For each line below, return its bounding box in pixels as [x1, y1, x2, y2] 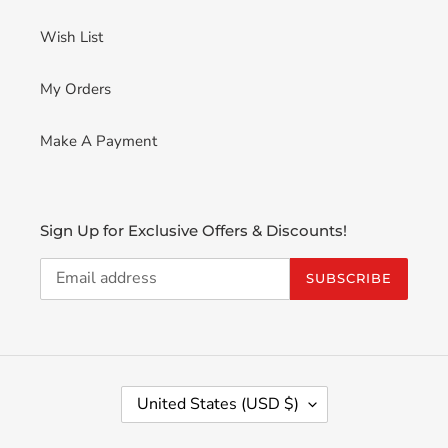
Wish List [40, 27, 103, 48]
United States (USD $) [136, 392, 299, 415]
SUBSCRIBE [305, 270, 392, 287]
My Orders [40, 79, 111, 100]
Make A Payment [40, 131, 157, 152]
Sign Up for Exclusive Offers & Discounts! [40, 221, 347, 241]
